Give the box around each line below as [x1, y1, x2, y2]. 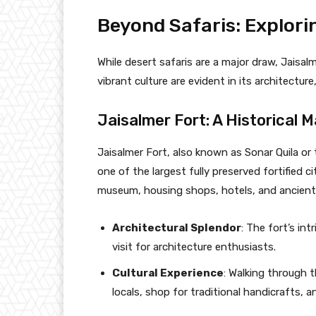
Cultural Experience [112, 266, 224, 279]
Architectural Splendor [112, 221, 241, 234]
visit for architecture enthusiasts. [112, 240, 276, 253]
